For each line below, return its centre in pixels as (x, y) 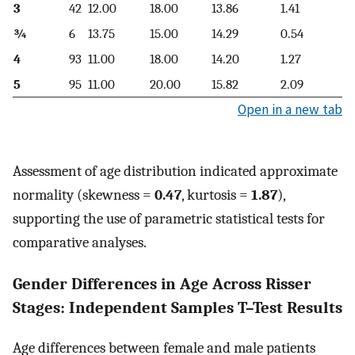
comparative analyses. (80, 243)
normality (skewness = (84, 195)
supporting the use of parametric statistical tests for (169, 219)
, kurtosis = (216, 195)
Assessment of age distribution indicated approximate (175, 172)
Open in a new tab (290, 109)
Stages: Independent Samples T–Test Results (177, 307)
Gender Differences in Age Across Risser (162, 283)
